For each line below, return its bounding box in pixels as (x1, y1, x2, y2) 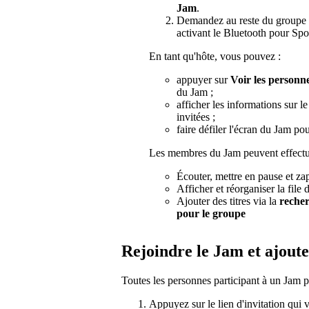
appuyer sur (177, 73, 230, 86)
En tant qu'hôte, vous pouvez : (149, 50, 281, 62)
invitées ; (177, 110, 215, 123)
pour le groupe (177, 207, 246, 219)
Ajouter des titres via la (177, 195, 279, 207)
